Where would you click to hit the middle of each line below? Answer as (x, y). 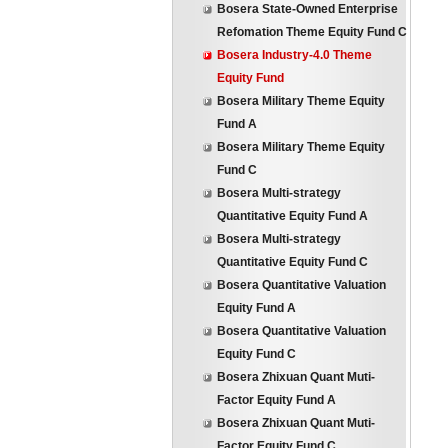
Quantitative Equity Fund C (292, 262)
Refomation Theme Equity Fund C (312, 32)
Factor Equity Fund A (276, 400)
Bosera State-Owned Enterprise (307, 9)
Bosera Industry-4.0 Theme (294, 55)
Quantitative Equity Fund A (292, 216)
